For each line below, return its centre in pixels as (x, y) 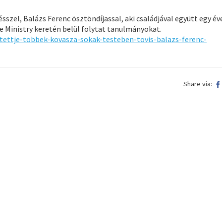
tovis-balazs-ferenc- (172, 39)
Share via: (198, 84)
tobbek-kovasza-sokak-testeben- (80, 39)
